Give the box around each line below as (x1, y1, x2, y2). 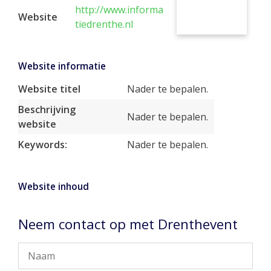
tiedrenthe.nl (75, 18, 133, 31)
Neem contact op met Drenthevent (18, 215, 238, 233)
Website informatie (18, 60, 106, 73)
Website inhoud (18, 180, 89, 193)
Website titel (18, 82, 80, 96)
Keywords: (18, 138, 67, 151)
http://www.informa (75, 3, 163, 16)
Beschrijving (18, 103, 76, 116)
